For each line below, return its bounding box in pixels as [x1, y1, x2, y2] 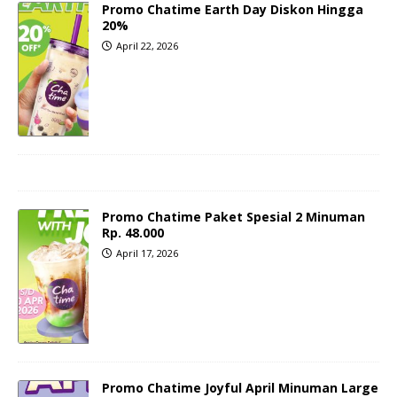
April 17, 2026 [116, 246, 178, 261]
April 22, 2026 [116, 39, 178, 53]
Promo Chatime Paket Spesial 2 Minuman [102, 208, 365, 226]
